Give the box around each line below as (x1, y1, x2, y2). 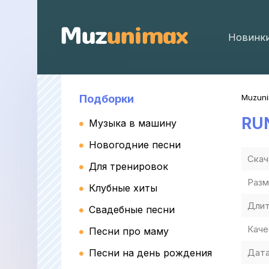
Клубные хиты (89, 182, 157, 194)
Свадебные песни (89, 204, 175, 216)
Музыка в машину (89, 117, 177, 129)
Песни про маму (89, 225, 169, 237)
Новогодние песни (89, 139, 181, 151)
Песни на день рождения (89, 247, 212, 259)
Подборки (79, 92, 134, 105)
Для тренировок (89, 160, 168, 172)
